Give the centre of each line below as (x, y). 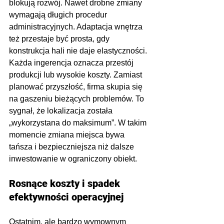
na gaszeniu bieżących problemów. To (77, 99)
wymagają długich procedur (59, 15)
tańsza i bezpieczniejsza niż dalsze (72, 147)
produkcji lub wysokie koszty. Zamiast (76, 75)
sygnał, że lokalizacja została (62, 111)
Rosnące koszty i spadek (66, 184)
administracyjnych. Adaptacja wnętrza (77, 27)
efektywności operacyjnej (66, 197)
